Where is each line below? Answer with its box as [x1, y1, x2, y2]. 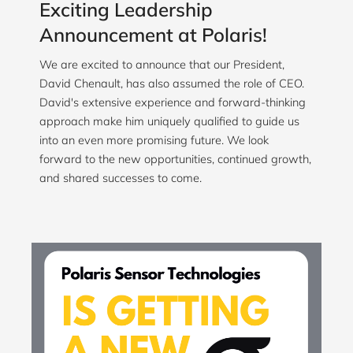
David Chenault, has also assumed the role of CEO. [39, 76, 304, 91]
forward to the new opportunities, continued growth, [39, 151, 311, 167]
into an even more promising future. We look [39, 132, 269, 148]
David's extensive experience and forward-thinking [39, 95, 306, 110]
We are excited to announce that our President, [39, 57, 284, 72]
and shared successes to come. [39, 170, 202, 186]
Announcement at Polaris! [39, 23, 267, 47]
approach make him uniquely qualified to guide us [39, 113, 299, 129]
